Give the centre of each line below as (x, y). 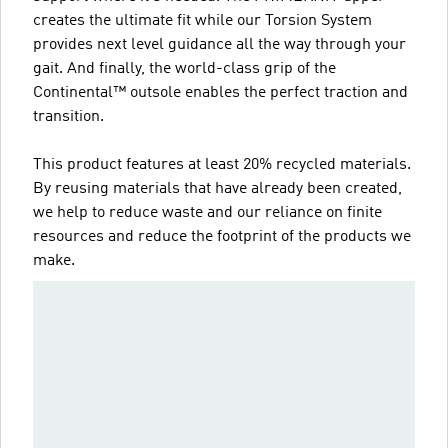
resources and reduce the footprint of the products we (222, 236)
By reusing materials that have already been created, (217, 188)
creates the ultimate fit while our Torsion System (202, 20)
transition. (68, 116)
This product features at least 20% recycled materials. (222, 164)
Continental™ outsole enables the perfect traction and (220, 92)
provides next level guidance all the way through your (219, 44)
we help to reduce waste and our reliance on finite (207, 212)
